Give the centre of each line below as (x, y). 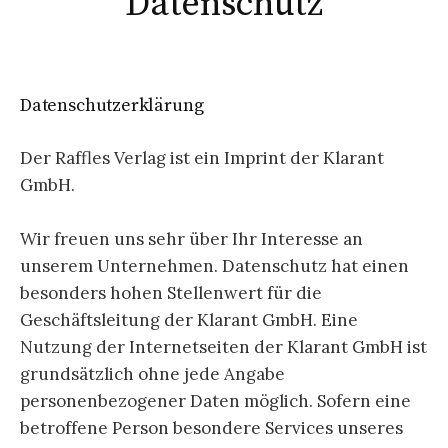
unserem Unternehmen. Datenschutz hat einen (214, 266)
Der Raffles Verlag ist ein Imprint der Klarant (202, 158)
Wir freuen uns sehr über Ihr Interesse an (191, 239)
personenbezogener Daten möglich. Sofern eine (215, 401)
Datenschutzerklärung (112, 106)
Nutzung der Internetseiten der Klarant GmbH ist (223, 347)
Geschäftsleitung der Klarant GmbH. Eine (189, 320)
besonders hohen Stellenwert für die (171, 293)
